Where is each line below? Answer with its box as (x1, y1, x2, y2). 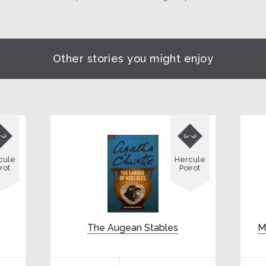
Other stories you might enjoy (52, 52, 214, 65)
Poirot (179, 163, 201, 172)
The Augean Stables (87, 221, 179, 233)
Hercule (174, 154, 205, 164)
